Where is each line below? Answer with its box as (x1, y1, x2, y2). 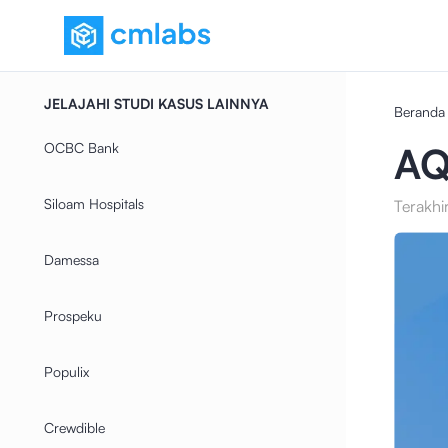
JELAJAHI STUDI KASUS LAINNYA (44, 95, 269, 112)
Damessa (44, 251, 99, 268)
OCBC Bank (44, 139, 119, 156)
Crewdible (44, 419, 105, 436)
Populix (44, 363, 89, 380)
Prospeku (44, 307, 102, 324)
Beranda (393, 103, 445, 120)
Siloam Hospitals (44, 195, 144, 212)
